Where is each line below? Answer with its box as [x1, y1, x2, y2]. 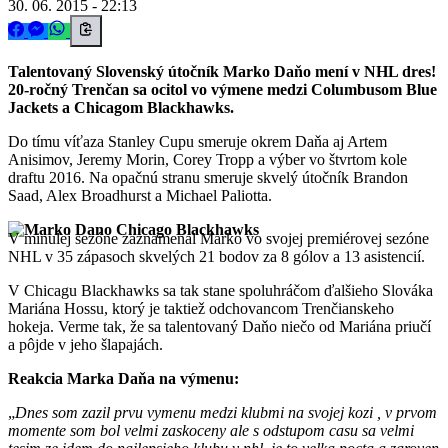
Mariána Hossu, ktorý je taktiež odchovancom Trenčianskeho [8, 299, 394, 317]
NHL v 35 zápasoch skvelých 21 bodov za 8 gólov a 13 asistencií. [8, 247, 425, 265]
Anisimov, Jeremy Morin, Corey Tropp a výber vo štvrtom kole [8, 150, 407, 168]
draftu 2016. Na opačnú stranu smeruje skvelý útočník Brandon [8, 168, 408, 186]
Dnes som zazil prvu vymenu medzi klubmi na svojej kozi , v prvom [15, 403, 437, 421]
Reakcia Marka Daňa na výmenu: [8, 369, 239, 387]
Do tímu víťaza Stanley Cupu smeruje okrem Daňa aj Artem [8, 132, 387, 150]
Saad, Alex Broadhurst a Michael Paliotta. [8, 186, 272, 204]
